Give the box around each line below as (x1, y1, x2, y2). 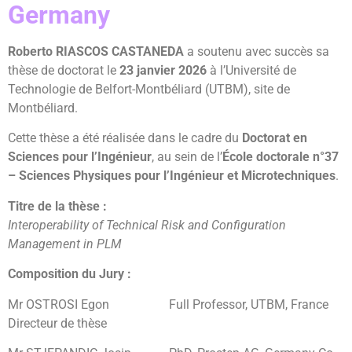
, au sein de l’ (152, 149, 222, 165)
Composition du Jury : (8, 266, 131, 282)
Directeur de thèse (8, 315, 107, 331)
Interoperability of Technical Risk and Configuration (8, 217, 286, 233)
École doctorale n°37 (222, 149, 339, 165)
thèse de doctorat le (8, 63, 119, 78)
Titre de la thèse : (8, 198, 107, 214)
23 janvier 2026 (119, 63, 207, 78)
